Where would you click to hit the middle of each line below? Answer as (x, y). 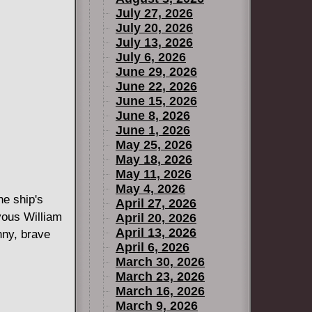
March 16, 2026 (160, 291)
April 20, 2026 (156, 218)
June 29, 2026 (156, 72)
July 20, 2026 (154, 28)
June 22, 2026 (156, 86)
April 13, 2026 (156, 233)
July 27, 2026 (154, 13)
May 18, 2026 (154, 159)
